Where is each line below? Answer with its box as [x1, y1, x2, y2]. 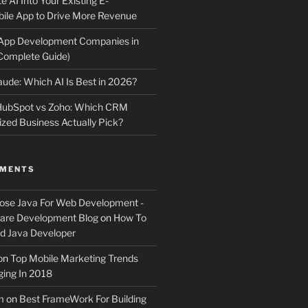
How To [113, 212, 146, 224]
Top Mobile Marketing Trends [10, 252, 138, 265]
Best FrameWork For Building [19, 293, 146, 305]
